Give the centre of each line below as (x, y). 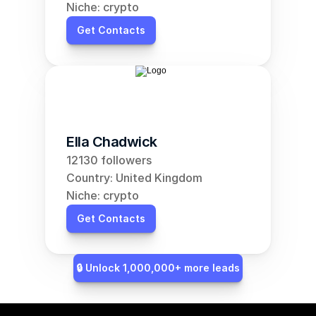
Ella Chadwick (112, 142)
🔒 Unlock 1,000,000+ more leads (158, 268)
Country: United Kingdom (134, 178)
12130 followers (109, 160)
